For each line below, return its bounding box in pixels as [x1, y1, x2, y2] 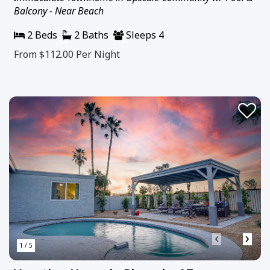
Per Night [76, 48, 120, 61]
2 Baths [72, 28, 108, 42]
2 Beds [25, 28, 57, 42]
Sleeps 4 [124, 28, 164, 42]
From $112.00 [14, 48, 76, 61]
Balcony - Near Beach [14, 4, 104, 18]
